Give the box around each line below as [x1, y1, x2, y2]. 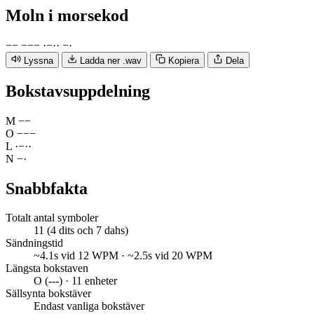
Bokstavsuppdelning [6, 81, 150, 100]
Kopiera [168, 55, 199, 66]
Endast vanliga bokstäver [34, 300, 144, 313]
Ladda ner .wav [80, 55, 142, 66]
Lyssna [24, 55, 53, 66]
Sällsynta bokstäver [6, 287, 91, 300]
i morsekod [48, 6, 128, 25]
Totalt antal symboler [6, 212, 98, 224]
